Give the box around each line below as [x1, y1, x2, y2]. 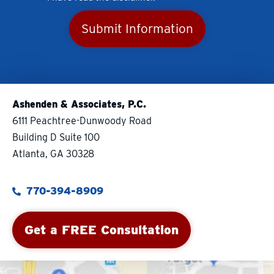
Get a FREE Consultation [24, 222, 179, 238]
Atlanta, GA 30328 [12, 147, 94, 160]
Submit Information [81, 20, 193, 36]
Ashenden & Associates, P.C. [12, 98, 146, 110]
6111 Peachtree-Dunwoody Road [12, 114, 152, 127]
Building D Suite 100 [12, 131, 100, 143]
